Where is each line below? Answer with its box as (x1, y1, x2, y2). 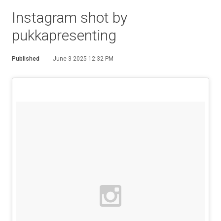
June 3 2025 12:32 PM (53, 55, 113, 62)
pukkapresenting (12, 27, 116, 44)
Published (12, 55, 39, 62)
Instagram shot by (12, 9, 127, 26)
